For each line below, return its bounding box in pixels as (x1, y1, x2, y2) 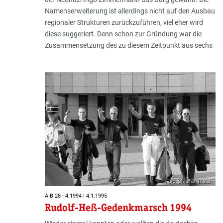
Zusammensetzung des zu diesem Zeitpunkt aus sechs (44, 41, 213, 50)
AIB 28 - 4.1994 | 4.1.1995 (44, 193, 107, 200)
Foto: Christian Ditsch (165, 178, 212, 184)
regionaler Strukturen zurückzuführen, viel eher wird (44, 18, 203, 27)
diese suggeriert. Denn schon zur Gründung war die (44, 30, 202, 38)
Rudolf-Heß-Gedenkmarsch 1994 (44, 201, 192, 214)
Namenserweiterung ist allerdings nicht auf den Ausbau (44, 7, 215, 15)
